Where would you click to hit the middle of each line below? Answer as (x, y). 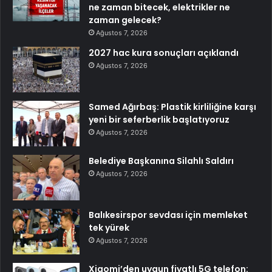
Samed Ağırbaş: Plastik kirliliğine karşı (172, 107)
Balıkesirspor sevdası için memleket (168, 215)
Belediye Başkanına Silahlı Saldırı (161, 161)
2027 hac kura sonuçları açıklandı (164, 53)
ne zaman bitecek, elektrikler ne (159, 8)
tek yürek (109, 228)
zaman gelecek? (125, 20)
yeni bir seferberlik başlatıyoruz (159, 120)
